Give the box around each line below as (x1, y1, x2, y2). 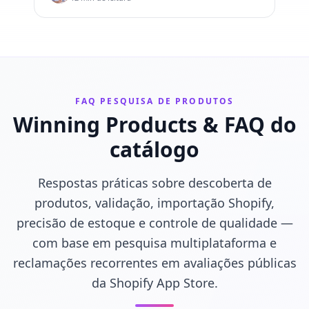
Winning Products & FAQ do (12, 110, 297, 139)
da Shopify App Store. (91, 275, 218, 291)
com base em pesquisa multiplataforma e (32, 235, 277, 251)
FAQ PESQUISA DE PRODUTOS (74, 95, 235, 107)
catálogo (110, 135, 199, 163)
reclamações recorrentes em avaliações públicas (12, 255, 297, 271)
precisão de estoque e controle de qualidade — (16, 215, 293, 231)
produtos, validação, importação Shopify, (34, 195, 275, 211)
